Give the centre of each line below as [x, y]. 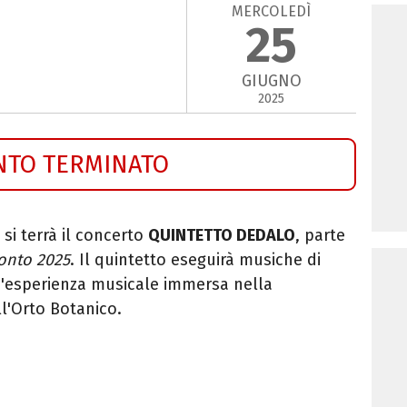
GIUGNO [271, 81]
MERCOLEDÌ [272, 11]
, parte [320, 235]
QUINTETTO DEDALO [222, 235]
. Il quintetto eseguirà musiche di [195, 259]
